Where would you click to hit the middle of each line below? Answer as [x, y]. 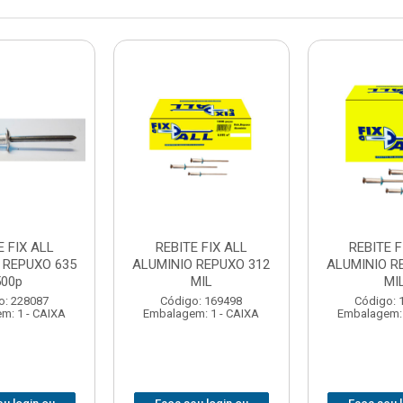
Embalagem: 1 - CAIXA [201, 313]
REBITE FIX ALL [201, 247]
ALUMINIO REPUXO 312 [201, 264]
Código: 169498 [201, 300]
